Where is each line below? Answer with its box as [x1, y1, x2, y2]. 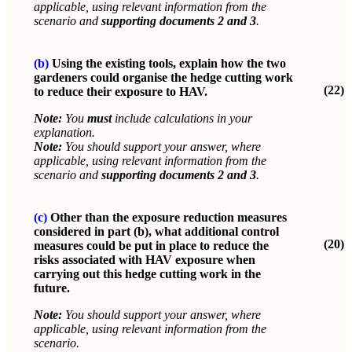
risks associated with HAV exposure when [34, 252, 255, 266]
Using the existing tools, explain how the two [52, 56, 286, 70]
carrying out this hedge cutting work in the [34, 266, 261, 280]
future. [34, 280, 70, 295]
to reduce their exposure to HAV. [34, 84, 207, 98]
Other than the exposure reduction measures [50, 210, 287, 224]
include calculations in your [112, 111, 252, 125]
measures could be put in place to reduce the [34, 238, 269, 252]
